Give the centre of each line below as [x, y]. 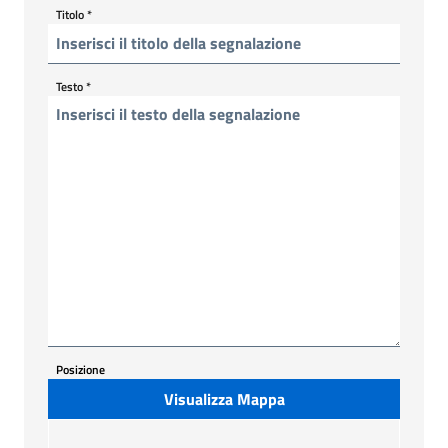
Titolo [71, 14]
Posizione [80, 369]
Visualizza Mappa [224, 398]
